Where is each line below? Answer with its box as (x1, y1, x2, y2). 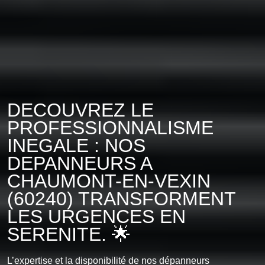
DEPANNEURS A (7, 153, 151, 174)
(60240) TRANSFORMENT (7, 188, 235, 209)
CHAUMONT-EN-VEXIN (7, 170, 211, 192)
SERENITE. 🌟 (7, 224, 131, 245)
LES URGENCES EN (7, 206, 186, 227)
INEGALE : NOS (7, 135, 146, 156)
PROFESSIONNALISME (7, 117, 214, 138)
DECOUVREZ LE (7, 99, 154, 121)
